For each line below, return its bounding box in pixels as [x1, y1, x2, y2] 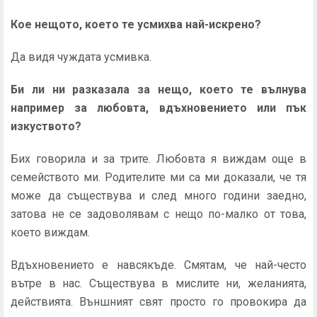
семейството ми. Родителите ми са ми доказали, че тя [11, 171, 306, 184]
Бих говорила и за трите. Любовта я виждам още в [11, 152, 306, 166]
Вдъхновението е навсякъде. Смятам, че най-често [11, 258, 306, 272]
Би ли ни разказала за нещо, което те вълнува [11, 83, 306, 96]
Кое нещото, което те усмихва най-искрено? [11, 18, 261, 31]
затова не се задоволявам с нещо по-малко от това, [11, 207, 306, 221]
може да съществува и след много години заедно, [11, 189, 306, 202]
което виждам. [11, 226, 90, 239]
